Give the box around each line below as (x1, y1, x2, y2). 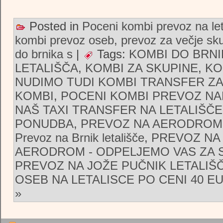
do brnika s (15, 47, 73, 61)
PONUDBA (15, 116, 74, 130)
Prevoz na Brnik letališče (15, 130, 144, 144)
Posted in (26, 19, 82, 33)
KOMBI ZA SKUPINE (85, 61, 198, 75)
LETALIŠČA (15, 61, 78, 75)
